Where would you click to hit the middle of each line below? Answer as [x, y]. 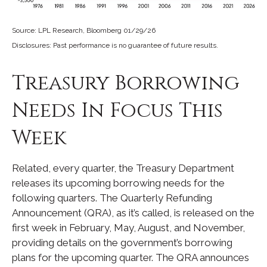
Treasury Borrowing [126, 84]
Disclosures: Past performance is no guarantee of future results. [115, 46]
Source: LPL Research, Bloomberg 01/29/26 [84, 31]
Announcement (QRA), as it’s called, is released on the [133, 213]
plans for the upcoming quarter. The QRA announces [131, 258]
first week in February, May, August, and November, [128, 228]
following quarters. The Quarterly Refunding [112, 198]
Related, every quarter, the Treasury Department [123, 168]
